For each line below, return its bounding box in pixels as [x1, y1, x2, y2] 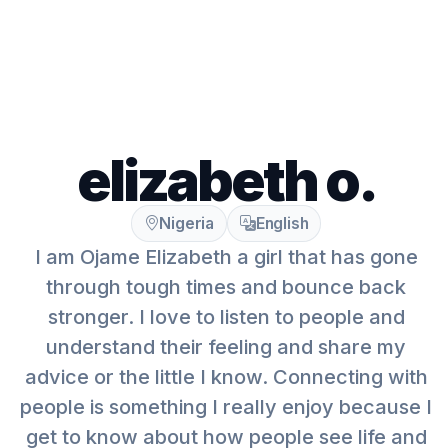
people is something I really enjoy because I [20, 395, 432, 419]
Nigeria [159, 214, 214, 233]
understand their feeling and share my [46, 335, 406, 359]
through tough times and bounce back [46, 275, 406, 299]
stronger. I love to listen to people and [47, 305, 405, 329]
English [255, 214, 309, 233]
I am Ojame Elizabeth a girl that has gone [34, 245, 418, 269]
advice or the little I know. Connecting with [24, 365, 428, 389]
